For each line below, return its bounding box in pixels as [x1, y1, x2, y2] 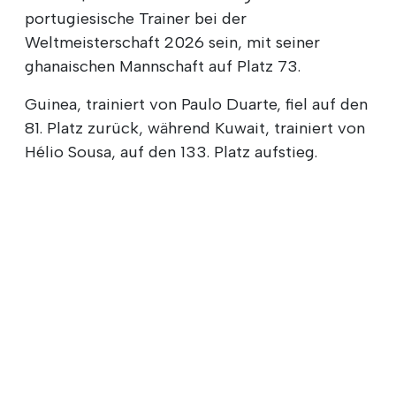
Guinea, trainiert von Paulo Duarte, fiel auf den [25, 94, 368, 114]
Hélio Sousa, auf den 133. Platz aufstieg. [25, 141, 317, 162]
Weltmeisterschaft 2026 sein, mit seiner [25, 32, 320, 52]
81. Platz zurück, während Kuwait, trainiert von [25, 118, 365, 138]
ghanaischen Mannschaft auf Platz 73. [25, 56, 301, 76]
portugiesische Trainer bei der [25, 8, 247, 28]
